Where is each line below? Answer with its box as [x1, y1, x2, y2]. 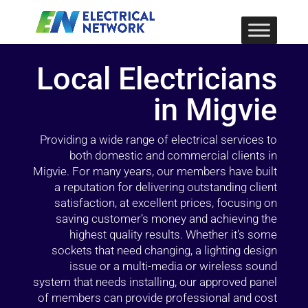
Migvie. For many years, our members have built [33, 164, 278, 178]
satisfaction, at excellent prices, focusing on [54, 196, 278, 210]
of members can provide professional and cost [38, 291, 278, 305]
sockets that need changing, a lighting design [52, 243, 278, 257]
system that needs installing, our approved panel [33, 275, 278, 289]
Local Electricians [36, 60, 278, 97]
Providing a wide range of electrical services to [40, 133, 278, 146]
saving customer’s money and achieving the [56, 212, 278, 225]
